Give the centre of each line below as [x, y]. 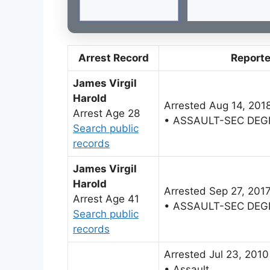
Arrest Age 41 [106, 199]
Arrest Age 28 [106, 113]
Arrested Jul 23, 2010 [216, 254]
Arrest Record [113, 58]
